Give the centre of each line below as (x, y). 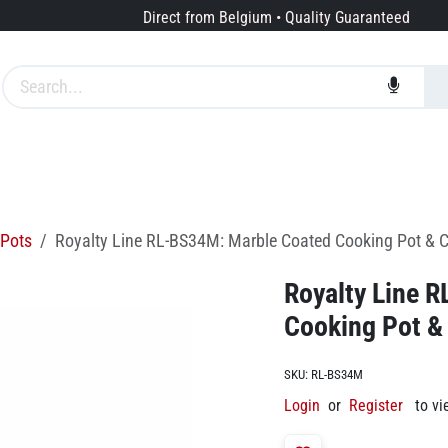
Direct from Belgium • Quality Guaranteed (276, 18)
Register (376, 406)
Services (102, 170)
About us (210, 170)
